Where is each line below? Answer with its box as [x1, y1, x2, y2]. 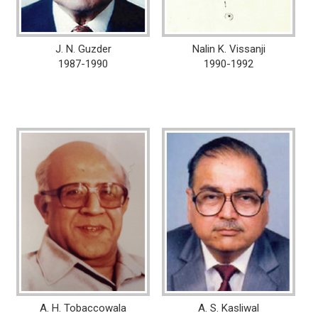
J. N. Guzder [55, 42, 111, 55]
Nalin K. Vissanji [192, 42, 265, 55]
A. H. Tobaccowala [40, 301, 127, 314]
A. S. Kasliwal [198, 301, 260, 314]
